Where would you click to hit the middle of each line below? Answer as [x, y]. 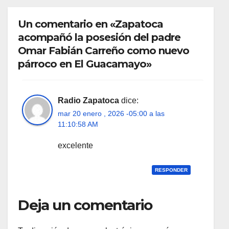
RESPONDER [171, 170]
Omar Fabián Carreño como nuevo [104, 50]
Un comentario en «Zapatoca [90, 24]
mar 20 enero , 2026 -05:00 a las [111, 113]
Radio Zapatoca [88, 100]
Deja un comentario [85, 205]
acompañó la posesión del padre [99, 37]
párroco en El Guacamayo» [85, 64]
